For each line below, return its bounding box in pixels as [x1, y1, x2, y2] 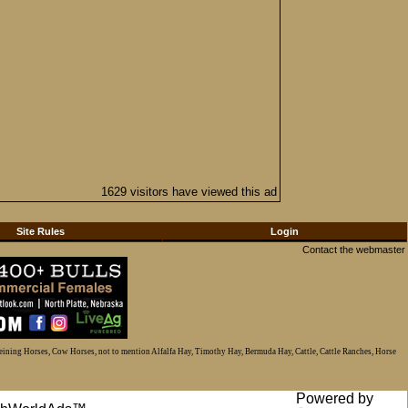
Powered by [295, 390, 373, 406]
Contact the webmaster [302, 244, 405, 255]
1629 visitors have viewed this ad [101, 185, 277, 199]
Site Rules [16, 226, 65, 237]
